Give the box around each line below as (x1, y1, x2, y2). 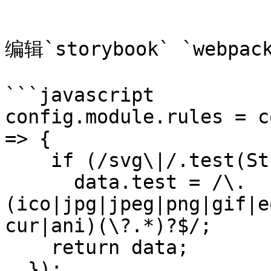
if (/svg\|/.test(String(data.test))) (5, 149, 51, 171)
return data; (5, 237, 51, 258)
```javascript (5, 84, 154, 106)
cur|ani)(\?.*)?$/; (5, 215, 212, 237)
